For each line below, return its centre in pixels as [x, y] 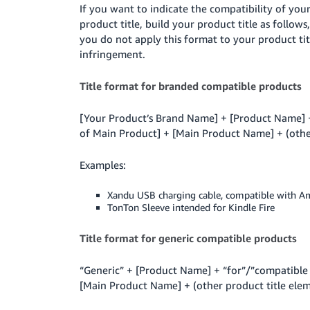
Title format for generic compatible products [189, 238]
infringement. [113, 54]
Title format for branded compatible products [191, 85]
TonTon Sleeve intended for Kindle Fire [191, 207]
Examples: [103, 164]
